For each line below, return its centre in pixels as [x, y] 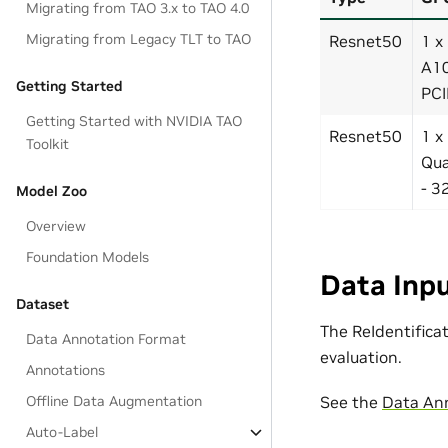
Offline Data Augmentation [114, 401]
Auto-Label [62, 432]
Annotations [66, 370]
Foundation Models [88, 257]
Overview [56, 226]
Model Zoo [51, 191]
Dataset [42, 304]
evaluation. [361, 357]
